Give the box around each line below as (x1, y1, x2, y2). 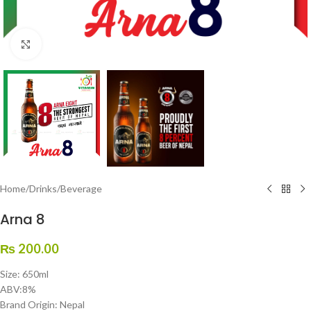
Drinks (29, 183, 57, 195)
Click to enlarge (41, 38, 108, 49)
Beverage (60, 183, 102, 195)
